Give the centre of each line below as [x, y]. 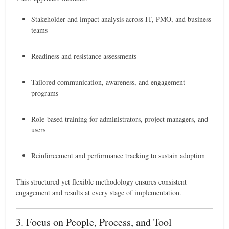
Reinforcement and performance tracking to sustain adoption [118, 156]
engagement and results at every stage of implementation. [99, 192]
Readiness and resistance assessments [84, 56]
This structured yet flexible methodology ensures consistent [101, 182]
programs [45, 93]
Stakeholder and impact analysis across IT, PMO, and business [121, 19]
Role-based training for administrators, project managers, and [120, 119]
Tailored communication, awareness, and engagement [108, 82]
